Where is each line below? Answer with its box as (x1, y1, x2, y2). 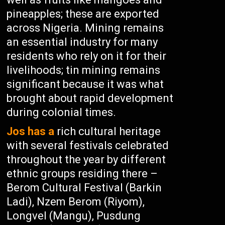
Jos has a (7, 125, 55, 138)
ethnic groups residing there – (7, 167, 158, 180)
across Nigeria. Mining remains (7, 22, 164, 34)
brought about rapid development (7, 92, 174, 104)
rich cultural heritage (54, 125, 161, 138)
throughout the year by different (7, 153, 166, 166)
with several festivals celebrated (7, 139, 169, 152)
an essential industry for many (7, 36, 158, 48)
